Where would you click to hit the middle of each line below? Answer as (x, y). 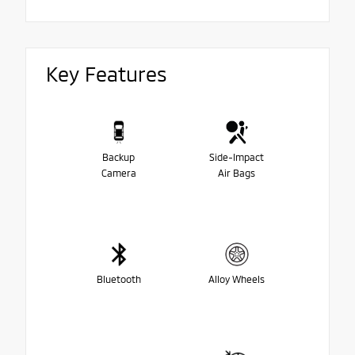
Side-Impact (237, 157)
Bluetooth (118, 279)
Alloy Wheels (237, 279)
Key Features (107, 73)
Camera (118, 173)
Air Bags (237, 173)
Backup (118, 157)
